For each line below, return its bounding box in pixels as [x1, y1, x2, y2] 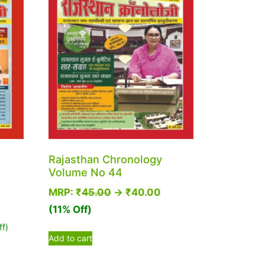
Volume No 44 [48, 165, 122, 179]
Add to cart [48, 233, 92, 244]
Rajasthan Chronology [48, 152, 162, 166]
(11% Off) [48, 203, 92, 215]
